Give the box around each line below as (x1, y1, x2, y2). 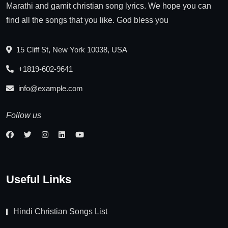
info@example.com (16, 83, 83, 93)
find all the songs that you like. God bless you (6, 15, 168, 24)
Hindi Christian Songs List (13, 207, 107, 216)
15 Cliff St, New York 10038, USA (14, 45, 127, 54)
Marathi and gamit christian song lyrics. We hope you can (6, 1, 211, 10)
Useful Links (6, 173, 71, 186)
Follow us (6, 110, 41, 120)
